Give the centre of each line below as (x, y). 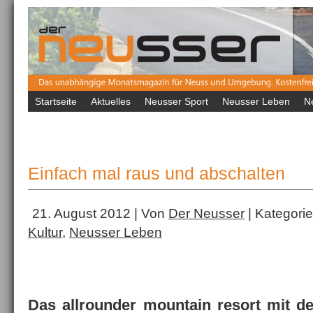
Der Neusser (206, 213)
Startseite (56, 101)
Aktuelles (111, 101)
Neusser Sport (176, 101)
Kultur (45, 232)
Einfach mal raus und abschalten (156, 173)
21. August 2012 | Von (100, 213)
